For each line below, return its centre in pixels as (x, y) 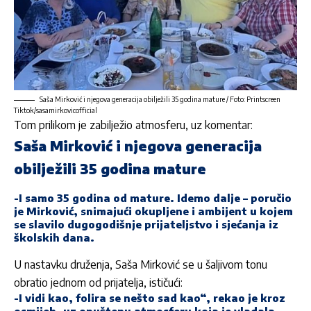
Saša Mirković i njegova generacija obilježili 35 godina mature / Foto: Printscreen (160, 100)
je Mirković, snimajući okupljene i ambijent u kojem (153, 211)
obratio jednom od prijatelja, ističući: (98, 282)
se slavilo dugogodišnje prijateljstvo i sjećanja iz (146, 224)
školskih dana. (54, 237)
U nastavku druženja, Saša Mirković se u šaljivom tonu (141, 264)
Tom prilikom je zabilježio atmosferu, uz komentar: (133, 125)
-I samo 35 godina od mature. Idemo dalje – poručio (153, 197)
